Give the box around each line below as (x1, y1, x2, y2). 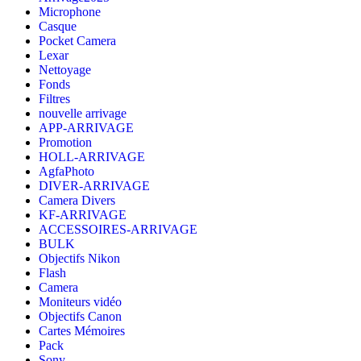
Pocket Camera (39, 34, 116, 48)
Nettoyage (39, 63, 91, 77)
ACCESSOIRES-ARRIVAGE (39, 222, 197, 237)
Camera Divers (39, 193, 115, 208)
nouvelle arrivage (39, 106, 127, 121)
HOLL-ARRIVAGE (39, 150, 145, 164)
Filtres (39, 92, 70, 106)
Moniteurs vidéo (39, 295, 122, 309)
